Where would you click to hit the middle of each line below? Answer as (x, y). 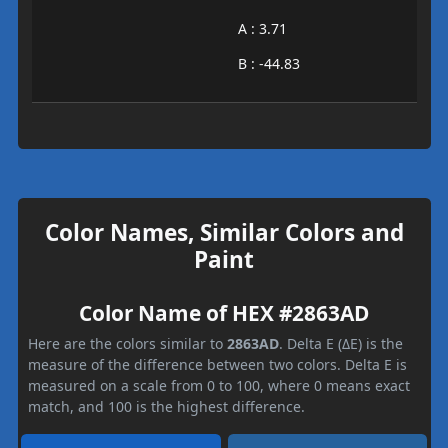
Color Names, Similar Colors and (224, 232)
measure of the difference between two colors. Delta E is (217, 364)
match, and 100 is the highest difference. (166, 406)
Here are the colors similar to (127, 343)
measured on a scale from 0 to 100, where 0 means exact (219, 385)
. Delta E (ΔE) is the (341, 343)
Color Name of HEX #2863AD (224, 312)
